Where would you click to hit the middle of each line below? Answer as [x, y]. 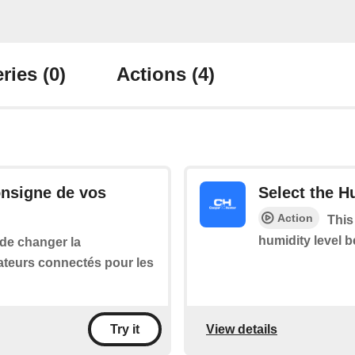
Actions [154, 74]
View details [242, 329]
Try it [125, 329]
